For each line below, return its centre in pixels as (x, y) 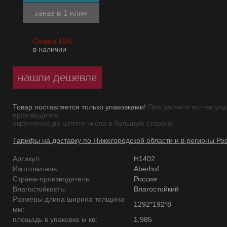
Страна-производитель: (52, 179)
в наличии (50, 49)
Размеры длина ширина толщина (68, 199)
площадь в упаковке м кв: (55, 219)
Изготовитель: (36, 169)
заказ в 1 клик (61, 13)
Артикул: (27, 159)
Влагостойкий (156, 189)
